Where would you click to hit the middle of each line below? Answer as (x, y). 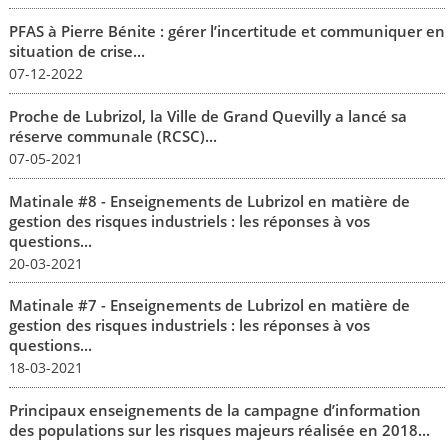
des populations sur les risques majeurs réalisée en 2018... (219, 430)
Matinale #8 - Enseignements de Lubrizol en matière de (209, 200)
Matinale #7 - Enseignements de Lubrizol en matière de (209, 305)
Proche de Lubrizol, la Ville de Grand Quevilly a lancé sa (207, 116)
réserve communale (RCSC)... (112, 136)
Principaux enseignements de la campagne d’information (214, 410)
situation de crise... (76, 51)
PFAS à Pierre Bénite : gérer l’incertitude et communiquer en (226, 31)
